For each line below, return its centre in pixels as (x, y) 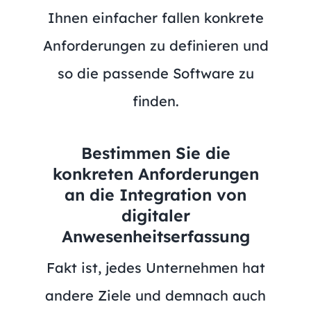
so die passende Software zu (155, 73)
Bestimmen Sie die (155, 153)
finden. (155, 101)
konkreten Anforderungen (155, 174)
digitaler (155, 215)
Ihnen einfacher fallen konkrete (155, 17)
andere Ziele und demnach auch (155, 295)
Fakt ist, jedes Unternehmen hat (155, 267)
